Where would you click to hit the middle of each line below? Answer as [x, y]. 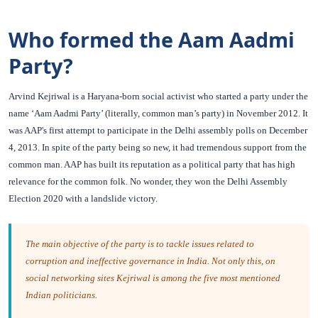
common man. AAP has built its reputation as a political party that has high [152, 165]
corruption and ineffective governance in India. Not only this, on [150, 261]
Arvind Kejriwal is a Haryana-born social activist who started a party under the [158, 97]
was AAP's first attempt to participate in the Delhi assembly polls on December [158, 131]
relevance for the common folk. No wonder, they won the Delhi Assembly [148, 182]
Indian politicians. [61, 295]
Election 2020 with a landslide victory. [83, 199]
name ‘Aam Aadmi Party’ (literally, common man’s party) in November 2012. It [158, 114]
